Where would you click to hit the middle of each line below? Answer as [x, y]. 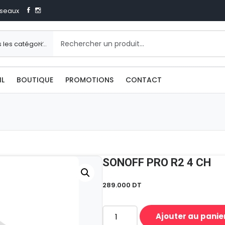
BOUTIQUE [35, 80]
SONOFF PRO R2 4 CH [157, 162]
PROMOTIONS [89, 80]
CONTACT [143, 80]
